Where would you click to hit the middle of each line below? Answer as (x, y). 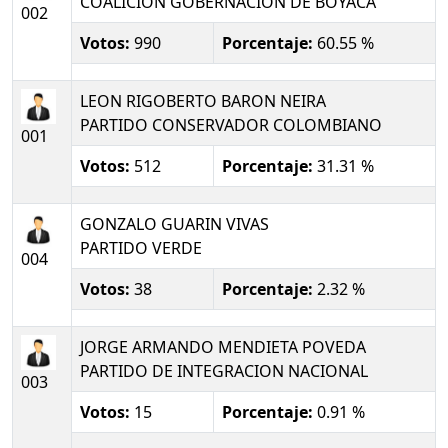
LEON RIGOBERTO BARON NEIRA (203, 101)
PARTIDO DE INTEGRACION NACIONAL (224, 371)
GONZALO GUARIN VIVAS (174, 224)
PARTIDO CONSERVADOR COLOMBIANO (231, 125)
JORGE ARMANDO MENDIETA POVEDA (223, 347)
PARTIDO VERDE (141, 248)
